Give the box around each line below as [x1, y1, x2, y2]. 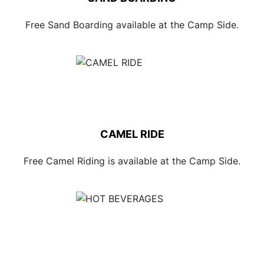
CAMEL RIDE [100, 128, 164, 140]
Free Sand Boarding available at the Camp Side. [25, 19, 239, 31]
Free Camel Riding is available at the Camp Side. [24, 155, 240, 167]
